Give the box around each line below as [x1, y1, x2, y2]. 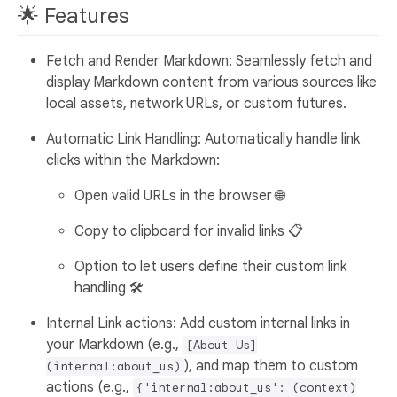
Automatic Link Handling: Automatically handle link [46, 129, 360, 148]
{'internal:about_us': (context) [136, 379, 356, 395]
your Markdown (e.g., [46, 335, 183, 354]
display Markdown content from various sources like [46, 73, 377, 91]
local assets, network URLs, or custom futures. [46, 94, 346, 113]
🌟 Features [18, 2, 135, 29]
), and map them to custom [184, 356, 358, 375]
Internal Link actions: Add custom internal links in [46, 314, 350, 332]
